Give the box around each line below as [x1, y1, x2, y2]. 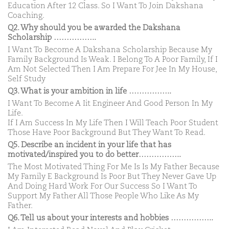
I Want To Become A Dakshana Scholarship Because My [8, 45, 212, 54]
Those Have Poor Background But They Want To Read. [8, 128, 205, 136]
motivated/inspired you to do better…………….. [8, 150, 181, 158]
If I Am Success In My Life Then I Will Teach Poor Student [8, 119, 218, 127]
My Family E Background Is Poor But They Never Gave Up [8, 172, 216, 180]
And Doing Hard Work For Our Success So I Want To [8, 182, 197, 190]
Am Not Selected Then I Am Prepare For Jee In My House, [8, 65, 217, 73]
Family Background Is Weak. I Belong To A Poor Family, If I [8, 55, 218, 63]
